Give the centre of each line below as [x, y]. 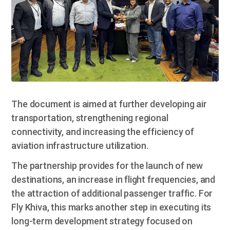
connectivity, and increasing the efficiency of [103, 132]
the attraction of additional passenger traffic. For [112, 194]
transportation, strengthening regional [90, 118]
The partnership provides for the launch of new [107, 166]
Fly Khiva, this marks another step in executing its [111, 207]
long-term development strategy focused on [102, 221]
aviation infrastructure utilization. [80, 146]
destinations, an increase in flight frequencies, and [113, 180]
